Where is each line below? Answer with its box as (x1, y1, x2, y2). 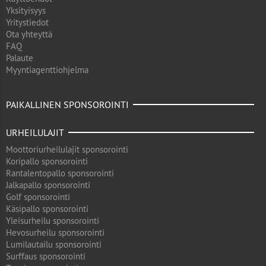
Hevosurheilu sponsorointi (6, 227, 104, 238)
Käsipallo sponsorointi (6, 203, 88, 214)
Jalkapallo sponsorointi (6, 179, 90, 191)
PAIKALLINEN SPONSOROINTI (6, 99, 129, 110)
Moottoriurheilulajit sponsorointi (6, 144, 128, 155)
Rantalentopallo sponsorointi (6, 167, 114, 179)
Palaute (6, 52, 33, 64)
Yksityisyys (6, 5, 46, 16)
